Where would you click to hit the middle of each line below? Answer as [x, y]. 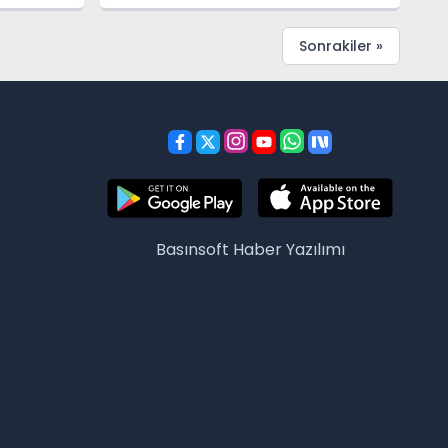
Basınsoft [194, 249]
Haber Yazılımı [288, 249]
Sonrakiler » [341, 46]
